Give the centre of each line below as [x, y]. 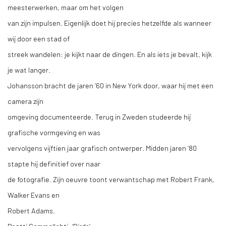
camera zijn [25, 101]
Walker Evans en [34, 195]
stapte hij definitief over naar [54, 163]
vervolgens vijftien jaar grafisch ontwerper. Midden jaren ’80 [102, 148]
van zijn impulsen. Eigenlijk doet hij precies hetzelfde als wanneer [109, 23]
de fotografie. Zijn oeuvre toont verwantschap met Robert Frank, [111, 179]
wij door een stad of [39, 38]
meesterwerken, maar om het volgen [66, 7]
